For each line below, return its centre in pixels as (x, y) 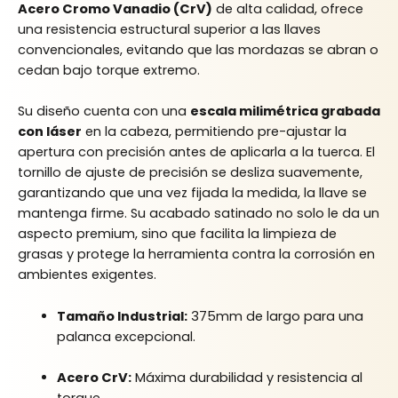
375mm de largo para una (275, 316)
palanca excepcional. (126, 336)
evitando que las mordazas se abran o (251, 49)
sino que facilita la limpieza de (237, 234)
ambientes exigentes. (87, 275)
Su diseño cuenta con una (104, 111)
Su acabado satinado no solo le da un (253, 214)
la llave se (334, 193)
